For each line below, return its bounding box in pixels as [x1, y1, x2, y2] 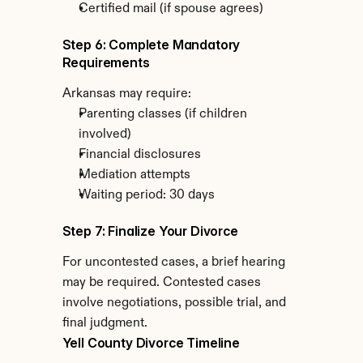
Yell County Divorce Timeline [62, 335, 241, 351]
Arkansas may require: [62, 88, 191, 100]
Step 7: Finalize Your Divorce [62, 223, 238, 239]
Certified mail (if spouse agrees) [78, 2, 263, 15]
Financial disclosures [78, 148, 201, 161]
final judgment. [62, 317, 147, 330]
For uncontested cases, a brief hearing [62, 256, 285, 269]
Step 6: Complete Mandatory [62, 36, 241, 53]
